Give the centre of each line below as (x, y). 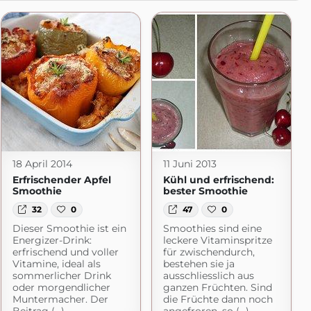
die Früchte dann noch (218, 300)
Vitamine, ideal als (56, 264)
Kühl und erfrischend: (218, 180)
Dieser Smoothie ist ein (69, 229)
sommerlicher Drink (61, 276)
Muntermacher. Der (60, 300)
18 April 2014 (42, 164)
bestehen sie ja (199, 264)
